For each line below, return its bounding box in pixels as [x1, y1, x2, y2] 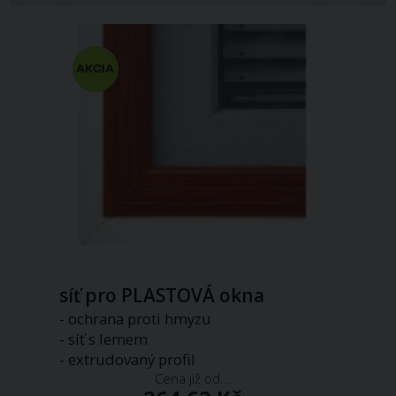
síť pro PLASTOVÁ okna [59, 283, 265, 308]
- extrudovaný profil [59, 349, 196, 370]
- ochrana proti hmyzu [59, 308, 212, 330]
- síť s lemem [59, 329, 148, 350]
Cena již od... [154, 369, 231, 388]
